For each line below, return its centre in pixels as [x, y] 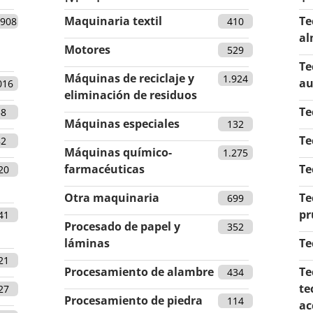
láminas [87, 243]
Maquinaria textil [113, 21]
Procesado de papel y [122, 226]
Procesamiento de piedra [133, 300]
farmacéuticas [104, 169]
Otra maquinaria [112, 197]
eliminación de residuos [131, 95]
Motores [87, 49]
